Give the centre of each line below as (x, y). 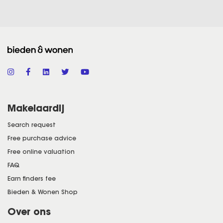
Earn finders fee (32, 179)
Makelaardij (36, 108)
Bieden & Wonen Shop (43, 192)
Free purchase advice (42, 138)
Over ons (29, 212)
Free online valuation (41, 152)
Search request (32, 125)
